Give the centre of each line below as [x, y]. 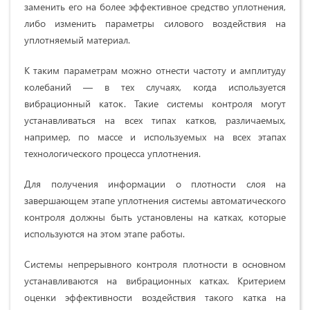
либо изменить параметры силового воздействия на [155, 24]
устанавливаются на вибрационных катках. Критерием [155, 281]
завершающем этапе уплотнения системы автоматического [155, 201]
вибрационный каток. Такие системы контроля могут [155, 104]
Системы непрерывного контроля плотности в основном [155, 264]
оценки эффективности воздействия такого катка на [155, 298]
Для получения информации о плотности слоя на [155, 184]
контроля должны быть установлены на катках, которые [155, 217]
